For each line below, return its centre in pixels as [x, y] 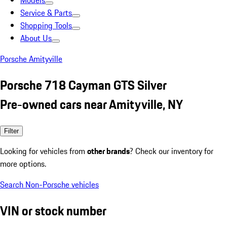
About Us [36, 38]
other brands [108, 151]
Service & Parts [46, 13]
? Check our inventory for [172, 151]
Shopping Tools [46, 25]
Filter [11, 131]
